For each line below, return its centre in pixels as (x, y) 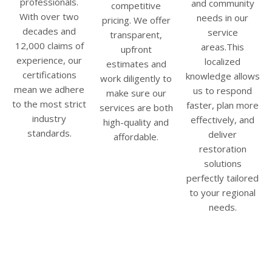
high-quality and (136, 122)
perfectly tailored (223, 178)
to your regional (223, 193)
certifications (49, 74)
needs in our (223, 18)
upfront (136, 49)
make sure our (136, 93)
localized (223, 62)
